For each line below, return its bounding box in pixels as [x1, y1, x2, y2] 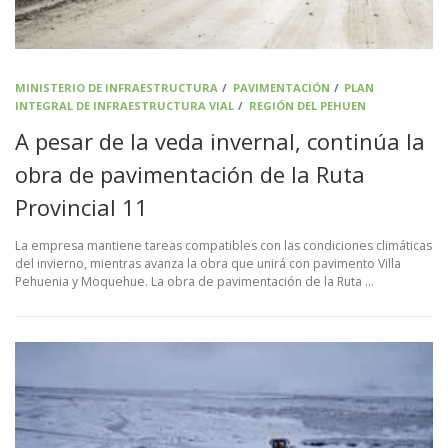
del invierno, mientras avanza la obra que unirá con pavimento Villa [15, 255, 401, 273]
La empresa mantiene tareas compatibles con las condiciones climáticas [15, 237, 432, 255]
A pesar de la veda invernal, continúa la [15, 126, 425, 157]
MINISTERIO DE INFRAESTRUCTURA [15, 80, 218, 96]
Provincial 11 [15, 192, 148, 223]
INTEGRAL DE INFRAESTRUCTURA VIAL [15, 98, 234, 114]
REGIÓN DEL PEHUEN [248, 98, 366, 114]
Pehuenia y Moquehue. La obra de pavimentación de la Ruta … [15, 273, 374, 291]
